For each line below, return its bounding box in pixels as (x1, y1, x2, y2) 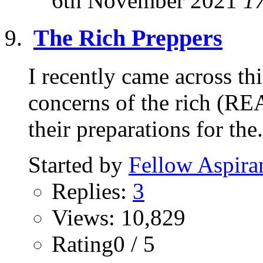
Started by (28, 152, 129, 178)
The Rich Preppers (33, 25, 222, 52)
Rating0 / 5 (52, 231, 155, 257)
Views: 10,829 (52, 205, 186, 231)
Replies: (52, 178, 133, 204)
